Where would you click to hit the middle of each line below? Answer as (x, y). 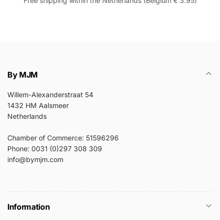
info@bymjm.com (35, 160)
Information (29, 207)
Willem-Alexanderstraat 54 (50, 95)
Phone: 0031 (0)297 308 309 (55, 149)
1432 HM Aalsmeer (38, 106)
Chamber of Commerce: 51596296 (63, 138)
